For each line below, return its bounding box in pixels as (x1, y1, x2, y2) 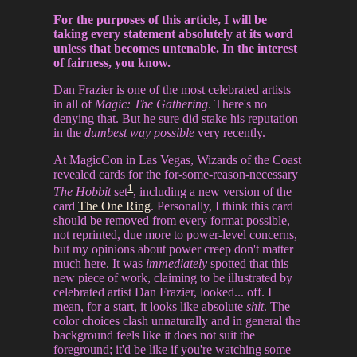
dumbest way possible (84, 126, 195, 139)
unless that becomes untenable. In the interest (53, 41, 298, 55)
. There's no (208, 97, 268, 111)
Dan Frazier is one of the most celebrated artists (53, 83, 292, 96)
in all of (53, 97, 96, 111)
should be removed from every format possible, (53, 214, 291, 228)
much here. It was (53, 257, 147, 271)
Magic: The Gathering (95, 97, 209, 111)
